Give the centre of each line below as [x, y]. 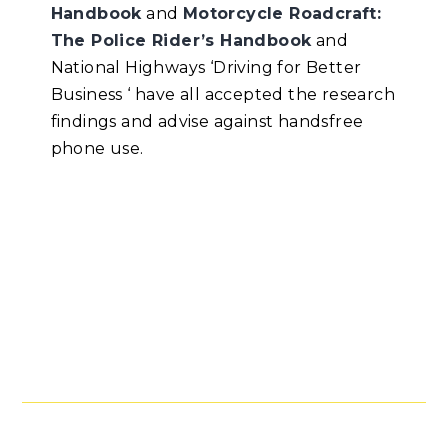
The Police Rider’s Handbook [181, 41]
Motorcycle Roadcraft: [282, 14]
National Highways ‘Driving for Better [206, 68]
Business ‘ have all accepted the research [223, 95]
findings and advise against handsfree [207, 122]
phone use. [97, 149]
